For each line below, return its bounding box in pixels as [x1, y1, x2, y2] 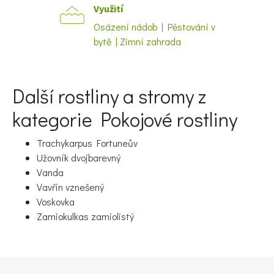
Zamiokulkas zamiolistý [37, 209, 134, 223]
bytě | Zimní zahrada [94, 34, 181, 48]
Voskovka [37, 194, 75, 208]
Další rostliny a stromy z [12, 83, 206, 108]
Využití [94, 2, 123, 15]
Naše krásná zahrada [49, 11, 135, 24]
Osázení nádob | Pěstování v [94, 20, 215, 33]
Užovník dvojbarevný [37, 150, 120, 164]
